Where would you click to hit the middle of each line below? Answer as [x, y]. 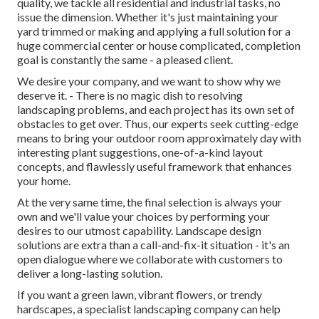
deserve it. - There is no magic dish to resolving [130, 95]
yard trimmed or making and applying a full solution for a [154, 31]
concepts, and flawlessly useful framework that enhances [155, 167]
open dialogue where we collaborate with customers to [150, 259]
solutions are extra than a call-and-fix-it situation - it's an [153, 245]
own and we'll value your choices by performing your [143, 216]
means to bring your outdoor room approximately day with [159, 138]
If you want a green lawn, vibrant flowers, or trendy [140, 295]
